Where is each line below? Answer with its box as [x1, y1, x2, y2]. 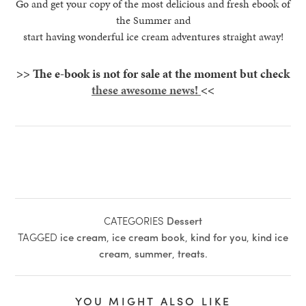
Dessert [167, 212, 202, 228]
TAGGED [18, 229, 60, 245]
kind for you [191, 229, 247, 245]
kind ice [252, 229, 288, 245]
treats [177, 245, 205, 261]
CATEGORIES [104, 212, 164, 228]
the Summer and [115, 12, 191, 28]
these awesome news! [92, 81, 201, 98]
